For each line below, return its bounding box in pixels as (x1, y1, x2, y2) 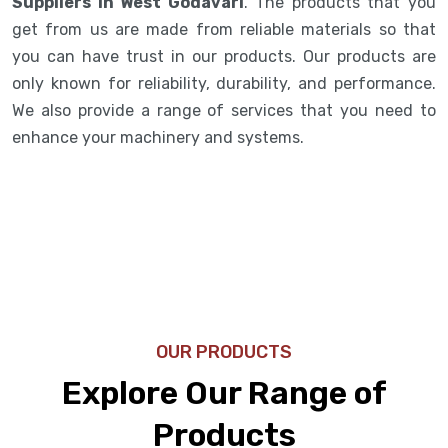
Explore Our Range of (61, 373, 387, 412)
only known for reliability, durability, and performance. (12, 73, 436, 93)
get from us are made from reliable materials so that (12, 19, 436, 39)
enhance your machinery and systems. (12, 127, 308, 147)
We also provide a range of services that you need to (12, 100, 436, 120)
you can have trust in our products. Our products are (12, 46, 436, 66)
